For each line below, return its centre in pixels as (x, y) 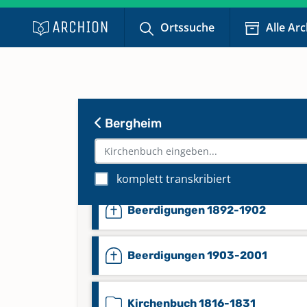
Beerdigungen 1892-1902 (197, 210)
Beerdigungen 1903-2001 (197, 255)
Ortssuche (188, 27)
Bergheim (132, 123)
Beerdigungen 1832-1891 (196, 165)
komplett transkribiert (174, 179)
